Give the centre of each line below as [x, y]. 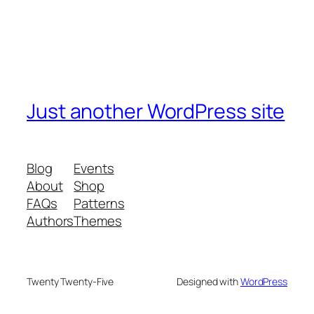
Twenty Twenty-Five [70, 282]
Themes [98, 221]
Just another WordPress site [156, 111]
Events [94, 169]
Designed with [209, 282]
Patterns [99, 204]
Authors [50, 221]
